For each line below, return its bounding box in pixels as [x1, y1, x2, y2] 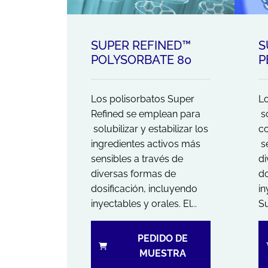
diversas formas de [91, 167, 176, 179]
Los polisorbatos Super [91, 93, 194, 105]
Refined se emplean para [91, 108, 200, 120]
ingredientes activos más [91, 138, 200, 150]
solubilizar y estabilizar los [91, 123, 208, 135]
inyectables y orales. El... [91, 197, 197, 209]
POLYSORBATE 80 [91, 52, 191, 67]
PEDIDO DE [137, 232, 188, 244]
